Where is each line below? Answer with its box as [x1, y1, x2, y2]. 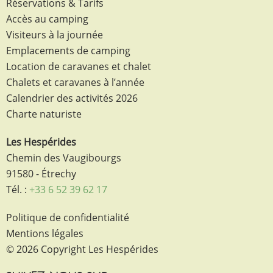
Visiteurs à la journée [6, 28, 103, 42]
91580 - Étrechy [6, 167, 76, 181]
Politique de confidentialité [6, 211, 129, 225]
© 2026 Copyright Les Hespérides [6, 243, 158, 257]
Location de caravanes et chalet [6, 60, 151, 74]
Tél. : [6, 183, 29, 197]
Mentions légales [6, 227, 83, 241]
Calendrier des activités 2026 [6, 91, 138, 105]
